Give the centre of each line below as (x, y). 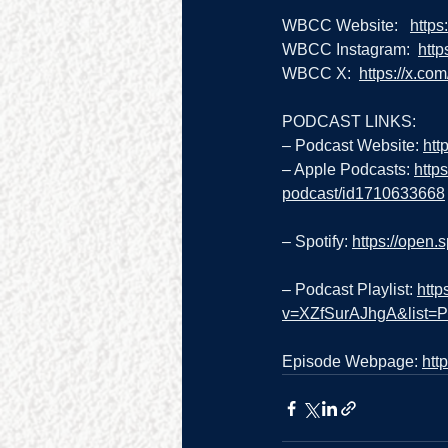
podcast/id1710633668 (363, 194)
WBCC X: (320, 74)
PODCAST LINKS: (349, 122)
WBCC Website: (346, 26)
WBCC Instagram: (350, 50)
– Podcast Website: (352, 146)
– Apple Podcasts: (348, 170)
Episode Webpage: (352, 362)
